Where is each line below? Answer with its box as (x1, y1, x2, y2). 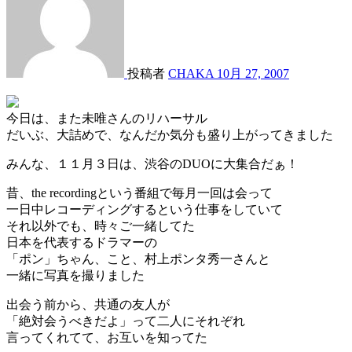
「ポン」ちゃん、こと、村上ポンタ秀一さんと (6, 251, 270, 266)
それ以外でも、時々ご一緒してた (6, 218, 195, 233)
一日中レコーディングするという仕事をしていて (6, 202, 283, 216)
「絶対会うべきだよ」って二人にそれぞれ (6, 313, 245, 328)
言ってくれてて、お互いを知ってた (6, 330, 207, 344)
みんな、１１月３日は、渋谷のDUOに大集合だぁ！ (6, 156, 299, 170)
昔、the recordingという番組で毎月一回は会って (6, 185, 273, 200)
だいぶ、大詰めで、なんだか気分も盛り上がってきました (6, 127, 333, 141)
